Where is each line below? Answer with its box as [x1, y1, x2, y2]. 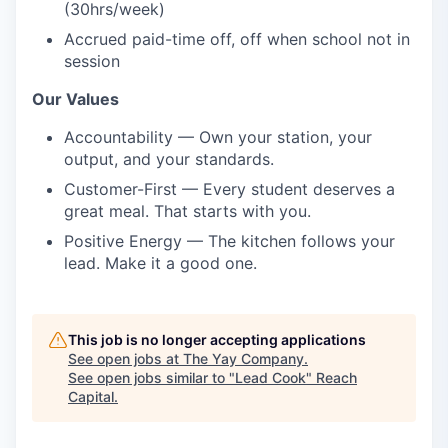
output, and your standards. [64, 149, 274, 169]
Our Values [32, 89, 119, 109]
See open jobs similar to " [68, 369, 235, 386]
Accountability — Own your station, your [64, 127, 372, 147]
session [64, 51, 120, 71]
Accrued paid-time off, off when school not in [64, 29, 410, 49]
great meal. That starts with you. [64, 201, 311, 221]
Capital [68, 388, 114, 405]
